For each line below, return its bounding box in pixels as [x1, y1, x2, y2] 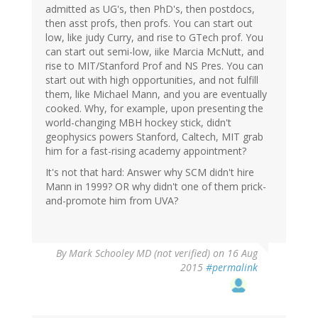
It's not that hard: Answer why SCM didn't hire [45, 165, 254, 180]
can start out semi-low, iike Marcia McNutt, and [45, 45, 264, 59]
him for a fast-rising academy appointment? [45, 144, 246, 158]
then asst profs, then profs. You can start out [45, 16, 253, 31]
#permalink [206, 261, 258, 275]
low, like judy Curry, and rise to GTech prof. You [45, 31, 263, 45]
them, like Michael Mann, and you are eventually [45, 87, 267, 102]
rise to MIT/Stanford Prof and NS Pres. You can [45, 59, 263, 73]
